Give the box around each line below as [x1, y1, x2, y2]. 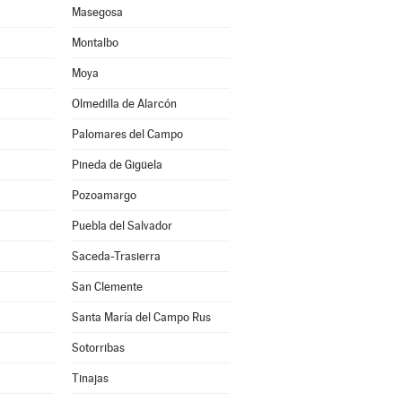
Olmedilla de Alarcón [71, 97, 177, 110]
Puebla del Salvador [71, 219, 172, 232]
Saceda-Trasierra [71, 249, 161, 263]
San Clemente [71, 280, 143, 293]
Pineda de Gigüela [71, 158, 162, 171]
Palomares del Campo [71, 127, 183, 141]
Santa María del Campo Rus [71, 310, 211, 324]
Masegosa [71, 5, 123, 19]
